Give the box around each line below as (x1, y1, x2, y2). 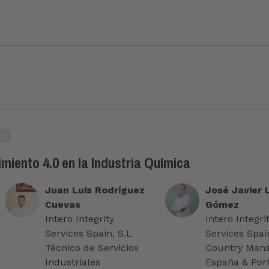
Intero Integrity (44, 213, 114, 225)
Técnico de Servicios (44, 242, 139, 254)
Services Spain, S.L (44, 228, 132, 240)
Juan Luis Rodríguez (44, 184, 145, 196)
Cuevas (44, 199, 80, 211)
